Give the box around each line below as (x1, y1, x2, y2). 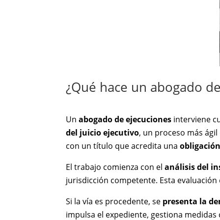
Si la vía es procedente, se (66, 195, 163, 207)
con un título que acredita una (66, 140, 180, 151)
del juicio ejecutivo (66, 127, 139, 138)
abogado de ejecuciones (79, 113, 172, 125)
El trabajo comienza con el (66, 161, 165, 172)
